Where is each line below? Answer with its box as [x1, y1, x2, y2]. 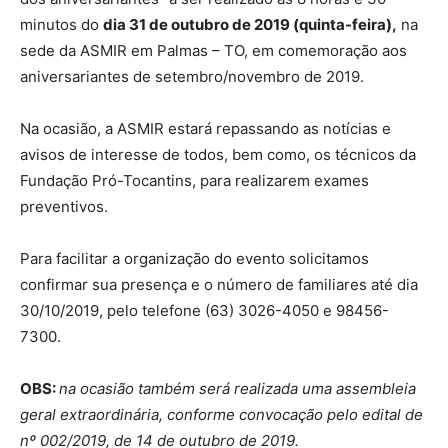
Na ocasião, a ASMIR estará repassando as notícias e [20, 119, 391, 138]
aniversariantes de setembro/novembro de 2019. [20, 67, 364, 86]
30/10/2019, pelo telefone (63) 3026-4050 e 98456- [20, 301, 389, 320]
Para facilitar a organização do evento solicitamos [20, 249, 369, 268]
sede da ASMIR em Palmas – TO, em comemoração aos [20, 41, 407, 60]
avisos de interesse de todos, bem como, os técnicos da [20, 145, 416, 164]
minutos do [20, 15, 103, 34]
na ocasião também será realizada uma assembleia [59, 379, 416, 398]
